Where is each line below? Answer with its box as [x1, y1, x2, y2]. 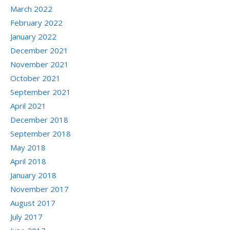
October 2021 [10, 72, 61, 83]
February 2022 [10, 17, 63, 28]
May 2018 [10, 142, 46, 152]
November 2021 [10, 59, 69, 69]
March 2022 [10, 3, 52, 14]
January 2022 [10, 31, 56, 42]
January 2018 [10, 169, 56, 180]
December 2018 [10, 114, 68, 125]
